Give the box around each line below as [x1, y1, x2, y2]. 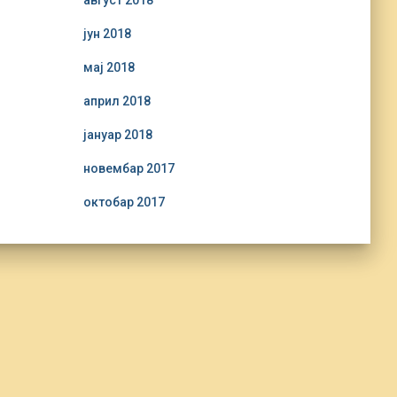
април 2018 [82, 94, 151, 108]
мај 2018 [82, 60, 135, 74]
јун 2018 [82, 27, 131, 41]
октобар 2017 [82, 195, 165, 209]
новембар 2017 [82, 161, 175, 175]
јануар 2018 [82, 128, 152, 142]
